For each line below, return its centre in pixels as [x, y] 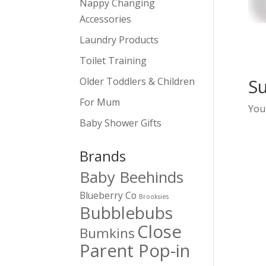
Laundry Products [119, 40]
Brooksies [154, 197]
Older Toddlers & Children [137, 81]
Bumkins [107, 233]
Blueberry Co [108, 195]
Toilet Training [113, 61]
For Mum [100, 102]
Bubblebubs [126, 213]
